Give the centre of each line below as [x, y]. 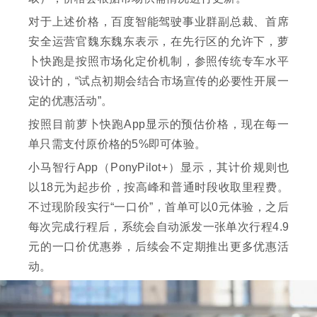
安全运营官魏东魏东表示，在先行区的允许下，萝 [158, 42]
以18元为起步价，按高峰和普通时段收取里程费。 [158, 188]
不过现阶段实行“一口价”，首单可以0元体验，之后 [158, 207]
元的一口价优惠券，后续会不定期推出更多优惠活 [158, 247]
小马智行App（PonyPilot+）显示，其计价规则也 [158, 168]
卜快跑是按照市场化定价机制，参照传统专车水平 [158, 62]
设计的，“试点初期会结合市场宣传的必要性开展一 [158, 81]
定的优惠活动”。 [70, 101]
